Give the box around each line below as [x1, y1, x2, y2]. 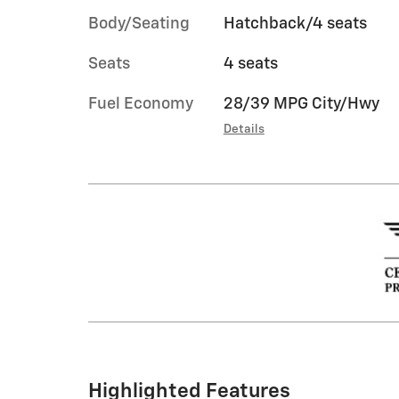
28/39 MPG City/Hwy [223, 96, 379, 112]
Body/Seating [88, 16, 190, 32]
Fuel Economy [88, 96, 193, 112]
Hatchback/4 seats [223, 16, 367, 32]
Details [223, 123, 265, 135]
